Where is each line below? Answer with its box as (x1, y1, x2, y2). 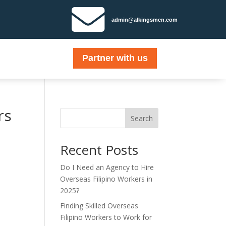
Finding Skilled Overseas (60, 201, 139, 210)
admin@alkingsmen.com (111, 16, 178, 23)
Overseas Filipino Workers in (60, 174, 153, 184)
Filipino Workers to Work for (60, 212, 152, 222)
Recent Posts (60, 141, 139, 159)
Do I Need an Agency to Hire (60, 162, 154, 172)
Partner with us (82, 53, 148, 64)
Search (130, 113, 153, 123)
